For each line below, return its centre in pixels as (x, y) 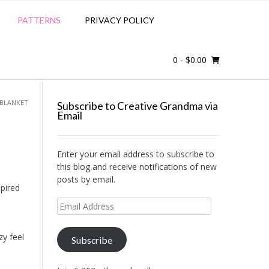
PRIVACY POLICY (119, 20)
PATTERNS (39, 20)
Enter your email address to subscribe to (135, 154)
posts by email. (86, 180)
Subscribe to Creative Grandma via (137, 106)
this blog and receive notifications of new (137, 167)
